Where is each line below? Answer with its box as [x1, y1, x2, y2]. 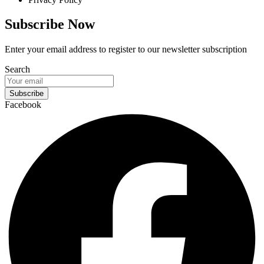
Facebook [5, 100, 41, 110]
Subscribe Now [5, 16, 95, 32]
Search [5, 64, 30, 75]
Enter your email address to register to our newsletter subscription [5, 44, 247, 55]
